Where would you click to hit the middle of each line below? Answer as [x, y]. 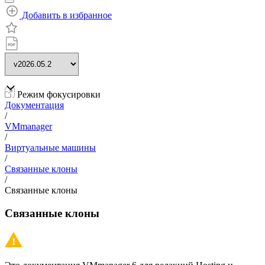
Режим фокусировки [58, 94]
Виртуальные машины [50, 148]
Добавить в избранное [66, 15]
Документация [34, 105]
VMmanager [28, 126]
